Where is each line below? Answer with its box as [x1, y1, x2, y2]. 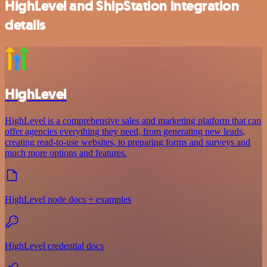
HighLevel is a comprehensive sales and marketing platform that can [5, 115, 261, 126]
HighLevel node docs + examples [5, 194, 131, 204]
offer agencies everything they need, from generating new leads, [5, 126, 245, 136]
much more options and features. [5, 147, 127, 158]
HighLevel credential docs [5, 240, 104, 251]
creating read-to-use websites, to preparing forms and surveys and [5, 136, 250, 147]
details [5, 15, 46, 35]
